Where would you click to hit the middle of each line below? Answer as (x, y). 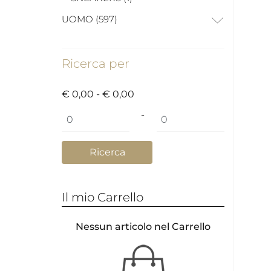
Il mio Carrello (103, 197)
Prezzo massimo (195, 114)
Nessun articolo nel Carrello (143, 227)
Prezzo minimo (97, 114)
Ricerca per (96, 63)
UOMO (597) (90, 19)
